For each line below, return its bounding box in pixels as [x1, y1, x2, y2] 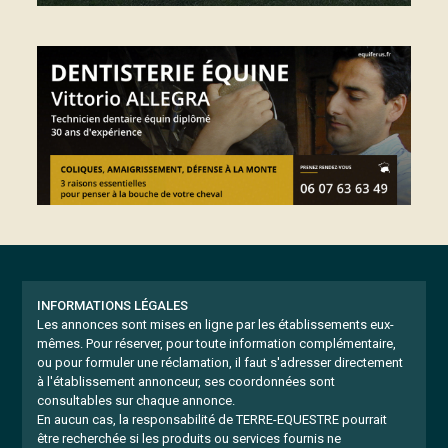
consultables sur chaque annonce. [37, 393, 236, 408]
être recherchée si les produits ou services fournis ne [37, 431, 342, 446]
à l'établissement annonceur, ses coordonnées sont [37, 374, 336, 389]
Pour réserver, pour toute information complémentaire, [83, 336, 397, 351]
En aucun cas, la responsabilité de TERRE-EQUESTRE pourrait [37, 412, 388, 427]
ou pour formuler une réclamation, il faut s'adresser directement [37, 355, 404, 370]
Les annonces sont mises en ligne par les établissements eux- [37, 317, 395, 332]
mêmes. [37, 336, 84, 351]
